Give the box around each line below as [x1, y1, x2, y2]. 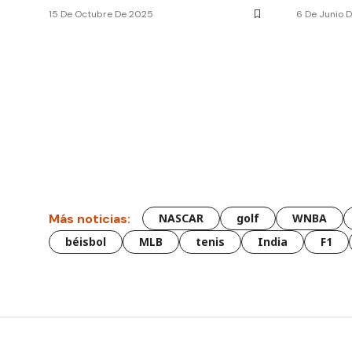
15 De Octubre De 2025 [49, 8, 153, 21]
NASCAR [159, 211, 203, 226]
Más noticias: [49, 210, 130, 227]
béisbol [65, 234, 106, 250]
